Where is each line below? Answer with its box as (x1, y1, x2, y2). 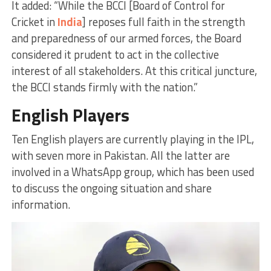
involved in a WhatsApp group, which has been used (11, 163, 254, 180)
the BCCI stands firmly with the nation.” (11, 78, 198, 96)
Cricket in (11, 13, 57, 30)
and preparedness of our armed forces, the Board (11, 29, 241, 47)
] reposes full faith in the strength (82, 13, 245, 30)
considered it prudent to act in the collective (11, 45, 219, 63)
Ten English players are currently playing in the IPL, (11, 130, 254, 148)
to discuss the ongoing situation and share (11, 179, 212, 197)
